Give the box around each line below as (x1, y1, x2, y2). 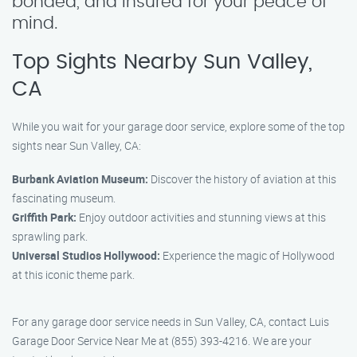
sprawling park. (12, 229, 88, 244)
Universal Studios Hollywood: (12, 248, 160, 263)
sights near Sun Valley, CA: (12, 138, 141, 153)
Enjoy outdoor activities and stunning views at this (76, 210, 326, 225)
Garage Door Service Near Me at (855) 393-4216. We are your (12, 333, 312, 348)
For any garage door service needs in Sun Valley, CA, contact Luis (12, 314, 329, 329)
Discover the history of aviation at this (148, 171, 336, 186)
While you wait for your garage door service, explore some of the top (12, 119, 345, 134)
